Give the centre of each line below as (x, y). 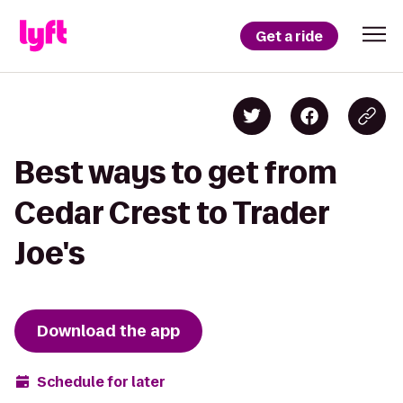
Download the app (108, 331)
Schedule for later (101, 381)
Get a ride (289, 36)
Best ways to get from (176, 172)
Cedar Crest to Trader (172, 213)
